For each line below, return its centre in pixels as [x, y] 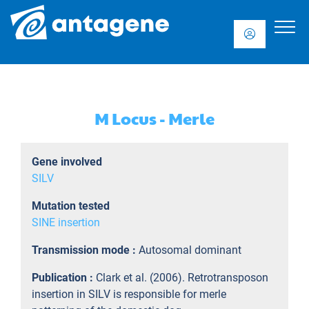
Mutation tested [71, 206]
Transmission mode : [85, 250]
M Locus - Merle [154, 118]
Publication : [64, 278]
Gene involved [67, 162]
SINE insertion [66, 222]
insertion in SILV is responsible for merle [129, 294]
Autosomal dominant [190, 250]
